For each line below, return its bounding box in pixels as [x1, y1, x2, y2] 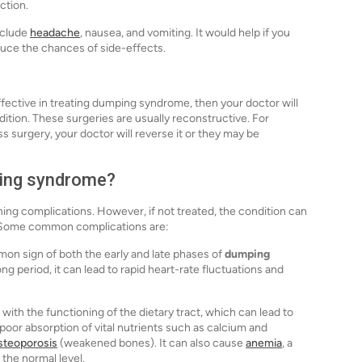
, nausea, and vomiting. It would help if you [80, 25, 290, 40]
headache [30, 25, 80, 40]
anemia [246, 335, 282, 350]
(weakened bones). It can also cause [57, 335, 246, 350]
